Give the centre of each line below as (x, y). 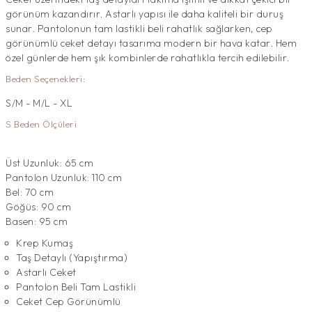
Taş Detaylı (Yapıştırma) (72, 258)
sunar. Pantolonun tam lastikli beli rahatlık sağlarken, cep (139, 29)
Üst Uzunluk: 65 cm (49, 163)
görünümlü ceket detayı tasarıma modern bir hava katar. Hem (151, 43)
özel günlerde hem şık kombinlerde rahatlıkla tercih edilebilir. (148, 58)
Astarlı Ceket (46, 272)
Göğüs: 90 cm (38, 207)
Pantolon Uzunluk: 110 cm (64, 178)
